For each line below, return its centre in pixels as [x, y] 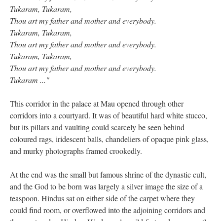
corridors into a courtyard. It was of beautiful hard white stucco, [109, 115]
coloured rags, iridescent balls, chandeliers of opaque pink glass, [109, 139]
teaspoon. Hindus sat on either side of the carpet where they [102, 198]
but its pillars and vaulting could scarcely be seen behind [97, 127]
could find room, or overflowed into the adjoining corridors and [108, 210]
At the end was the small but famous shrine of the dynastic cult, [108, 174]
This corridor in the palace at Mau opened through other [97, 103]
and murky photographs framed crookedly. [77, 151]
